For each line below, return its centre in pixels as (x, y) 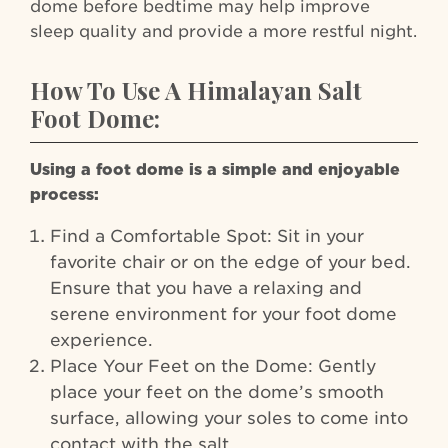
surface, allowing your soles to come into (229, 417)
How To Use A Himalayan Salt (196, 89)
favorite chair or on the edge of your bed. (230, 261)
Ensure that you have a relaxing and (206, 287)
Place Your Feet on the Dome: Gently (213, 365)
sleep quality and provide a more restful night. (223, 31)
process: (64, 194)
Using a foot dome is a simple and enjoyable (215, 169)
